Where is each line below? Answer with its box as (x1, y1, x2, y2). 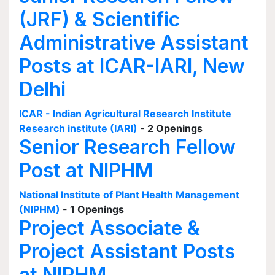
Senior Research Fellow (19, 135, 236, 159)
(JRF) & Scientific (19, 7, 180, 31)
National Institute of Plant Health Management (19, 188, 239, 201)
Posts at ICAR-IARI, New (19, 54, 245, 78)
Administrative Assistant (19, 31, 249, 55)
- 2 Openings (140, 122, 203, 134)
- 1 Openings (63, 203, 124, 215)
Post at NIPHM (19, 158, 153, 182)
